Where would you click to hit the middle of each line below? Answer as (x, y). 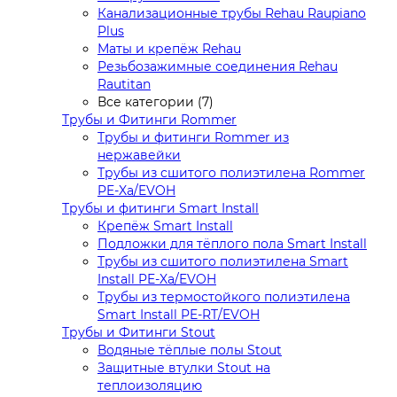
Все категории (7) (156, 102)
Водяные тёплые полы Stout (190, 350)
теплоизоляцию (150, 386)
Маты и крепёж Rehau (169, 49)
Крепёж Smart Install (165, 226)
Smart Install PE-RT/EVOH (179, 315)
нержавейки (139, 156)
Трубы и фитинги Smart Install (160, 209)
